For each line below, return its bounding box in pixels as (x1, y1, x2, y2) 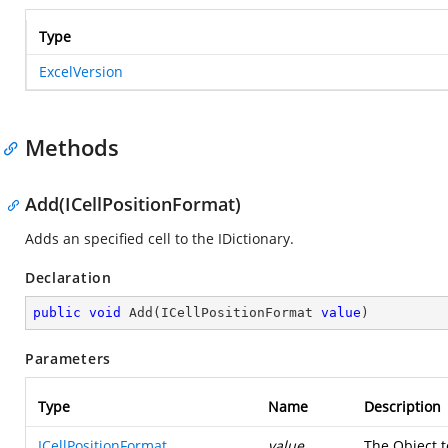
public (33, 305, 81, 320)
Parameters (25, 349, 111, 368)
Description (364, 397, 441, 416)
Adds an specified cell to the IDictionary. (25, 229, 294, 248)
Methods (25, 132, 119, 162)
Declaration (25, 268, 112, 287)
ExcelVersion (39, 62, 123, 81)
